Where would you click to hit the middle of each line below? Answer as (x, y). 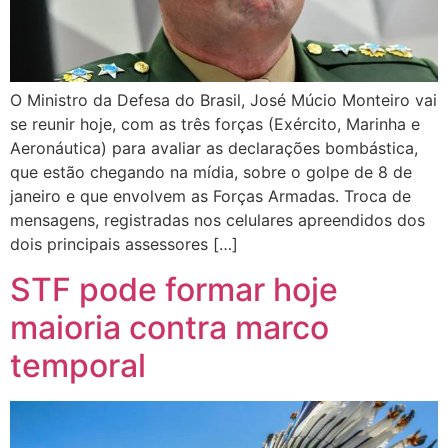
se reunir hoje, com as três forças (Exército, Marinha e (215, 124)
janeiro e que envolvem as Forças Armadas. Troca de (210, 196)
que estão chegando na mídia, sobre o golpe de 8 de (211, 172)
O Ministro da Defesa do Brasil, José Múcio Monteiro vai (223, 100)
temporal (78, 365)
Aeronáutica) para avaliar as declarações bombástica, (214, 148)
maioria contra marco (169, 327)
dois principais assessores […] (124, 244)
